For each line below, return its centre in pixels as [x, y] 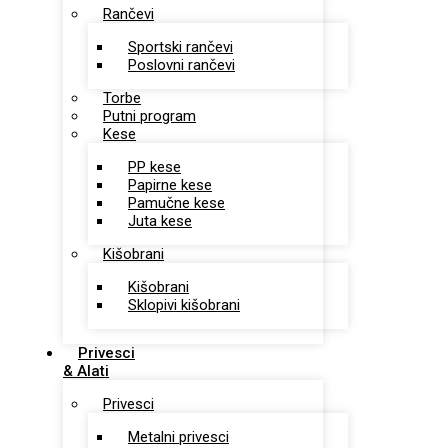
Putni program [149, 116]
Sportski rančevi [180, 47]
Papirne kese [170, 185]
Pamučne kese [176, 203]
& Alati [86, 371]
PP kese [154, 167]
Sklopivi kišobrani [184, 305]
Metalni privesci [178, 437]
